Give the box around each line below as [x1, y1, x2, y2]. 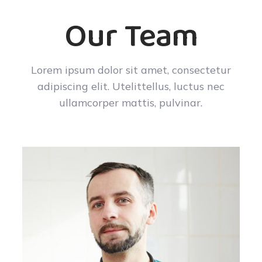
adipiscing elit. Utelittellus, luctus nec [37, 79, 225, 93]
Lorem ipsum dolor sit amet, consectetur [30, 63, 231, 77]
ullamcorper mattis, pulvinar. [59, 95, 203, 109]
